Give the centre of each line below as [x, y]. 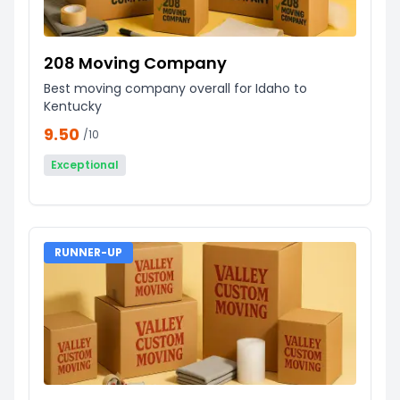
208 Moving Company [135, 62]
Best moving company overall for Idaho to [175, 88]
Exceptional [85, 164]
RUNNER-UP [88, 252]
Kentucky [73, 106]
